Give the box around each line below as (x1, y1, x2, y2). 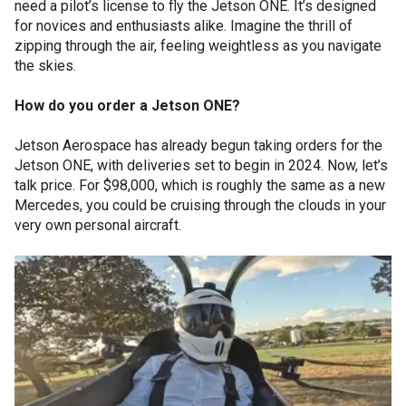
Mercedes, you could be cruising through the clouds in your (14, 196, 386, 214)
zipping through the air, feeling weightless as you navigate (14, 36, 382, 54)
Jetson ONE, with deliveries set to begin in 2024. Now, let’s (14, 156, 388, 174)
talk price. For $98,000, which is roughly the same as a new (14, 176, 385, 194)
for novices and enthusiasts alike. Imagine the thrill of (14, 16, 353, 34)
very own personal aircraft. (14, 216, 181, 234)
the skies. (14, 56, 76, 74)
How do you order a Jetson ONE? (14, 96, 240, 114)
